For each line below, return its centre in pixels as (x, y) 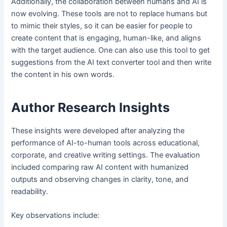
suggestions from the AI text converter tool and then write (111, 62)
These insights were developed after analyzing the (98, 130)
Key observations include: (55, 216)
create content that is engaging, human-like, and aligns (106, 38)
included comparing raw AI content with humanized (100, 167)
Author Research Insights (91, 108)
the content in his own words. (64, 74)
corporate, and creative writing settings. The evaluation (106, 155)
